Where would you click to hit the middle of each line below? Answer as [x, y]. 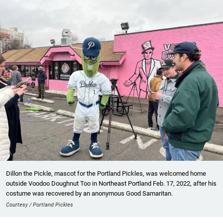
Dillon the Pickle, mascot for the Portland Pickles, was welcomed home [106, 174]
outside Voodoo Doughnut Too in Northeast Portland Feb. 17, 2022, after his [111, 184]
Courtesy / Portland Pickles [40, 205]
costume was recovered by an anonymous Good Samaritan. [89, 194]
